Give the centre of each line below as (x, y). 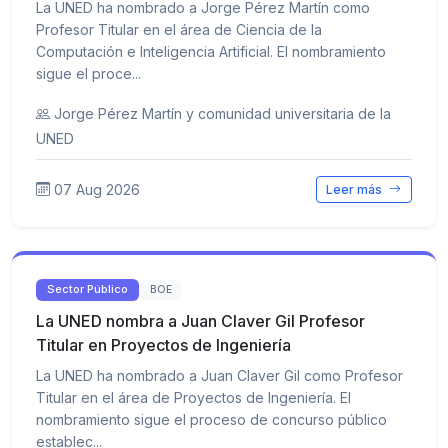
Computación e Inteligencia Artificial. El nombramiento (211, 52)
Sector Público (88, 289)
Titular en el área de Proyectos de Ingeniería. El (193, 397)
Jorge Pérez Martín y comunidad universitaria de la (222, 114)
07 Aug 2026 (97, 189)
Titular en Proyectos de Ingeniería (163, 344)
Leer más (356, 189)
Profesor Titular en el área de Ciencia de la (179, 30)
